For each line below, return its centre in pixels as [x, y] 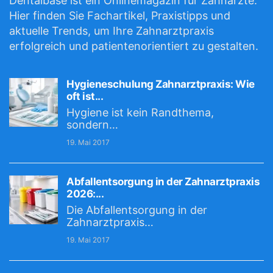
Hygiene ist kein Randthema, [140, 112]
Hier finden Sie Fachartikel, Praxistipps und [120, 16]
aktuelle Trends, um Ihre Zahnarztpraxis [112, 31]
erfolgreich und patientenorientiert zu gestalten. [134, 46]
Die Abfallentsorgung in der [137, 210]
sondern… [92, 125]
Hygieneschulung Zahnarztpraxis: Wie [161, 84]
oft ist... [85, 96]
